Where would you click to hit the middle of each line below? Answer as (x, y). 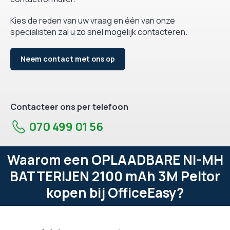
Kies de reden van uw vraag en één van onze (93, 20)
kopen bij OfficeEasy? (115, 192)
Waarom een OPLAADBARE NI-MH (115, 159)
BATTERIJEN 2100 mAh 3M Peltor (115, 176)
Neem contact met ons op (68, 59)
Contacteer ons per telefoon (69, 107)
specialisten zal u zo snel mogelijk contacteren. (99, 32)
